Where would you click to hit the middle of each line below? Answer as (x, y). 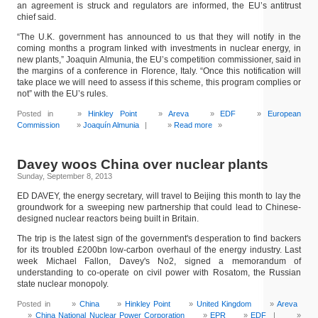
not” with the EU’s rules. (62, 94)
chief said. (37, 17)
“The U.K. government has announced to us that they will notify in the (159, 37)
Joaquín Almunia (111, 125)
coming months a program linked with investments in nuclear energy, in (159, 48)
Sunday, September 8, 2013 (65, 176)
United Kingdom (224, 304)
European (285, 114)
